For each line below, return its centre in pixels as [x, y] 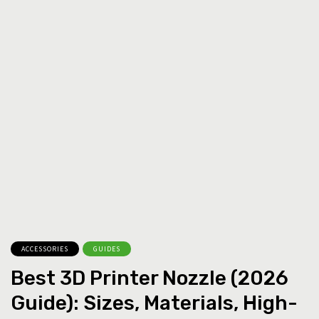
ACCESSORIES [45, 249]
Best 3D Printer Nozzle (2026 [150, 278]
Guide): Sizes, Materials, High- [154, 303]
